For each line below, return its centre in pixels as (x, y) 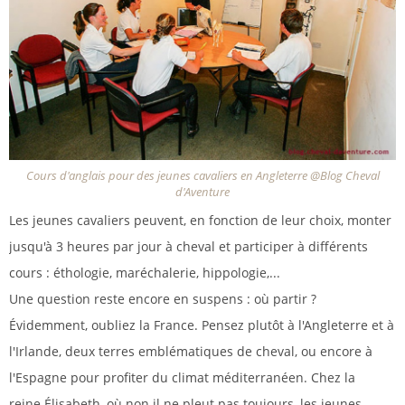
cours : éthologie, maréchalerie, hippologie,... (145, 273)
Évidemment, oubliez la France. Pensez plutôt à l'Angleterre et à (202, 325)
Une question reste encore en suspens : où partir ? (163, 299)
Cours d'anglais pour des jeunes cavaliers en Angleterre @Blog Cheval (202, 176)
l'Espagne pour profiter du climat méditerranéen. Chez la (182, 378)
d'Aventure (202, 193)
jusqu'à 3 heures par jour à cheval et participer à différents (188, 247)
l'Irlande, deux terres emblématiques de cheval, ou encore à (191, 352)
